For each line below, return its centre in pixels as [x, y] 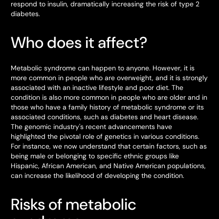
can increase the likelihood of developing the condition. [98, 175]
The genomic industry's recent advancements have [92, 127]
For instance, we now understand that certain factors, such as [109, 146]
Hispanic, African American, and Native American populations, [109, 166]
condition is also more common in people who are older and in [109, 97]
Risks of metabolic [74, 204]
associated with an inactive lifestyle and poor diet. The [97, 88]
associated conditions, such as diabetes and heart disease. [105, 117]
